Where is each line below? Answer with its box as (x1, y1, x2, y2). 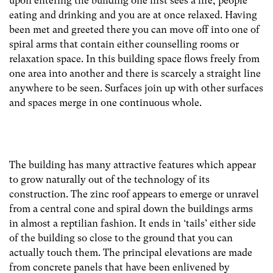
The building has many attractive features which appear (9, 159, 256, 171)
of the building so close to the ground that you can (9, 232, 233, 244)
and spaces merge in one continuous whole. (9, 96, 202, 108)
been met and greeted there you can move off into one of (9, 23, 260, 35)
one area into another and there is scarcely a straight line (9, 67, 261, 79)
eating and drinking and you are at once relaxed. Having (9, 9, 257, 21)
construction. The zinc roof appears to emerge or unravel (9, 188, 259, 200)
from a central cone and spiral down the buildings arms (9, 203, 253, 215)
